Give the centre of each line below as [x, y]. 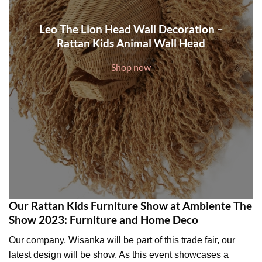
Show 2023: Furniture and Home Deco [104, 220]
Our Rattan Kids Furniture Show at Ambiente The [130, 206]
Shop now [131, 67]
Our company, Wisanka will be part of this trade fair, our [122, 240]
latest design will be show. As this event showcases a [119, 254]
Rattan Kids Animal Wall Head [131, 43]
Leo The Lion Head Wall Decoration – [131, 29]
